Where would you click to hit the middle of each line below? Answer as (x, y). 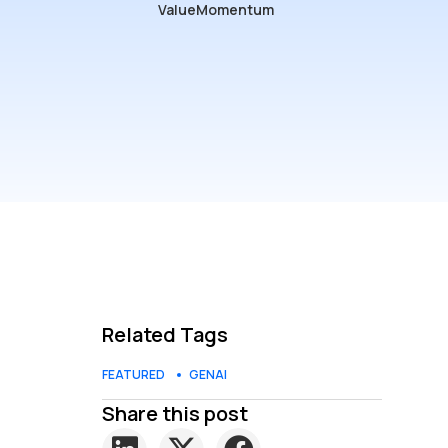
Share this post (175, 413)
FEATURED (133, 374)
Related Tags (165, 334)
